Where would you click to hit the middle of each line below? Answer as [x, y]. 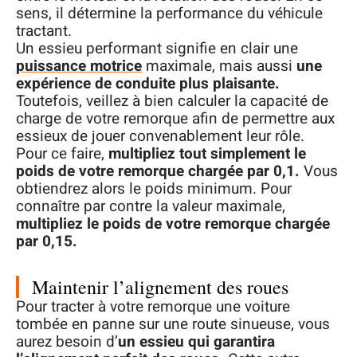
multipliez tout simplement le [207, 154]
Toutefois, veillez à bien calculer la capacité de [172, 102]
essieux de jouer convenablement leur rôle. [160, 137]
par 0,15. [47, 242]
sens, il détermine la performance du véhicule [169, 14]
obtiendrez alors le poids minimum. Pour [154, 189]
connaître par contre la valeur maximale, [151, 207]
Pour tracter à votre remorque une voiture [153, 307]
